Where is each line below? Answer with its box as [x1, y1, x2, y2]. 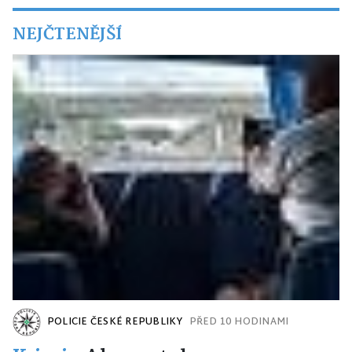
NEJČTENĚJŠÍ [13, 21, 122, 49]
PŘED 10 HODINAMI [189, 313, 289, 332]
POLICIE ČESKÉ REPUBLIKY [47, 313, 183, 332]
